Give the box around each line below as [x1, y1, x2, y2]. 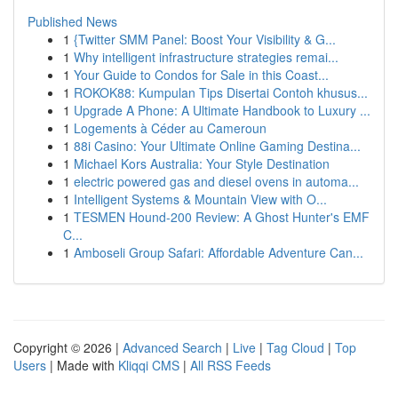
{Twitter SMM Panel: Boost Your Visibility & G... [74, 30, 336, 48]
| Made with [46, 356, 118, 374]
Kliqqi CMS [118, 356, 179, 374]
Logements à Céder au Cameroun [74, 119, 267, 137]
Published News [28, 12, 117, 30]
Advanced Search [123, 338, 222, 356]
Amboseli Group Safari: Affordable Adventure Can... [74, 243, 363, 261]
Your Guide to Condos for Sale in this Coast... [74, 66, 329, 84]
